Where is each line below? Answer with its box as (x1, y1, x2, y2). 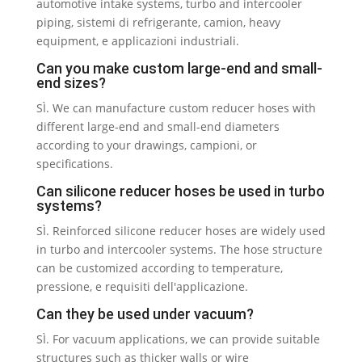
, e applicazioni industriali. (95, 33, 239, 48)
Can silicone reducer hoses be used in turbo (36, 183, 325, 200)
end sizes (36, 74, 99, 91)
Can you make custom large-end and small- (36, 60, 322, 77)
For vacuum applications (52, 331, 185, 347)
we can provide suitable (190, 331, 320, 347)
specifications (36, 156, 110, 171)
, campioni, (183, 137, 246, 153)
